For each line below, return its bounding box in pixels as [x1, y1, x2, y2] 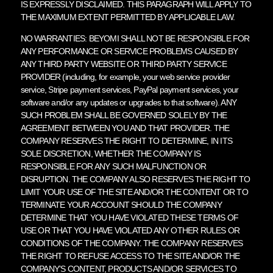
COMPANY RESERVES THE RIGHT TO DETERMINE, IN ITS [20, 135, 232, 146]
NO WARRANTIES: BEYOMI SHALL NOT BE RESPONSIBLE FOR [20, 33, 250, 43]
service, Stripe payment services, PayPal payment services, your [20, 84, 239, 94]
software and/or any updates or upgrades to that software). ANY [20, 97, 236, 107]
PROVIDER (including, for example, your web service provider [20, 71, 230, 82]
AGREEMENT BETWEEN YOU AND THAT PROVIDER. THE [20, 122, 230, 133]
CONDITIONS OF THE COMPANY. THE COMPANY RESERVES [20, 238, 243, 248]
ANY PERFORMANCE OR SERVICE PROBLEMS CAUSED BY [20, 46, 238, 56]
